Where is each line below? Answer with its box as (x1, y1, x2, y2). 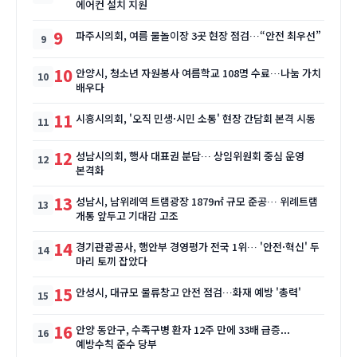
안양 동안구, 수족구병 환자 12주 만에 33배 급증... (76, 321, 290, 337)
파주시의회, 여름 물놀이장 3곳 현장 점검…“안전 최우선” (76, 27, 321, 43)
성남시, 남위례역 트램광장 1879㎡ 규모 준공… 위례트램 (76, 193, 318, 209)
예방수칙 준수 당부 (76, 335, 157, 351)
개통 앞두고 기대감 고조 (76, 207, 178, 223)
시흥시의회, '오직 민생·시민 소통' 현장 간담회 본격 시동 (76, 110, 318, 126)
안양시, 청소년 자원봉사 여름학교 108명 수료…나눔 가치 (76, 65, 321, 80)
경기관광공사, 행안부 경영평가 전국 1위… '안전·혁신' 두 (76, 238, 320, 254)
